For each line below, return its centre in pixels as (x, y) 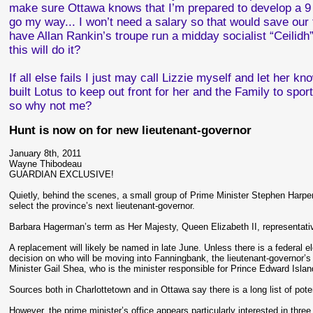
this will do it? (45, 50)
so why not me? (51, 106)
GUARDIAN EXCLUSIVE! (62, 174)
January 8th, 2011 (45, 153)
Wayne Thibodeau (46, 164)
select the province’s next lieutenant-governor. (102, 206)
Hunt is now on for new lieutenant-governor (131, 130)
